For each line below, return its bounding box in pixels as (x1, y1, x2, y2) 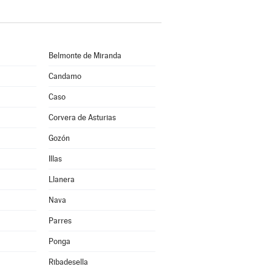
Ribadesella (48, 257, 88, 267)
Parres (48, 216, 72, 225)
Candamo (48, 72, 81, 81)
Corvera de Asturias (48, 113, 116, 122)
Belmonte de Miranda (48, 51, 121, 60)
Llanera (48, 175, 75, 184)
